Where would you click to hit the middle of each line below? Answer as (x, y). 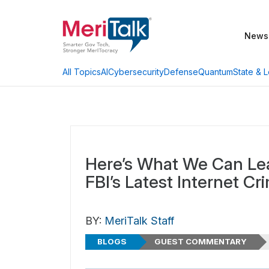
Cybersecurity (136, 71)
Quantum (216, 71)
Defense (181, 71)
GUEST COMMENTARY (200, 242)
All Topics (82, 72)
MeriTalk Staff (139, 221)
